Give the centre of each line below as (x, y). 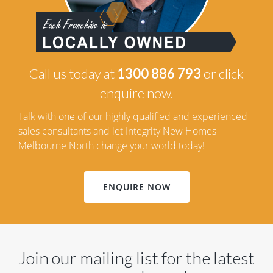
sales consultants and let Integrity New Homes (117, 131)
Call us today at (73, 74)
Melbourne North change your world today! (112, 146)
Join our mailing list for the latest (136, 258)
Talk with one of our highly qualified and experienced (133, 117)
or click (222, 74)
